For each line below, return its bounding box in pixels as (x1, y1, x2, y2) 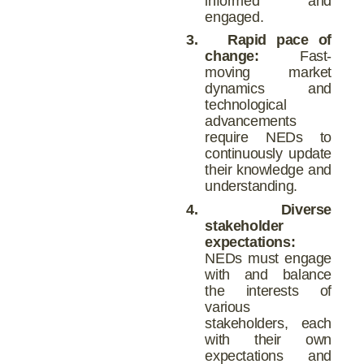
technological (205, 97, 287, 114)
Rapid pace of (227, 32, 331, 49)
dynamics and (205, 80, 331, 97)
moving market (205, 64, 331, 81)
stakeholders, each (205, 315, 331, 332)
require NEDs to (205, 129, 331, 146)
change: (205, 48, 259, 65)
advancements (205, 113, 297, 130)
